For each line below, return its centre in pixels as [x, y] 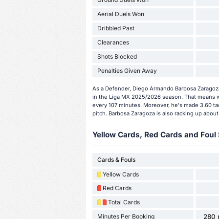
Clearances [113, 43]
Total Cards [124, 202]
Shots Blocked [117, 57]
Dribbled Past [116, 28]
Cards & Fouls [116, 160]
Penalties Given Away [127, 71]
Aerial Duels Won [120, 14]
